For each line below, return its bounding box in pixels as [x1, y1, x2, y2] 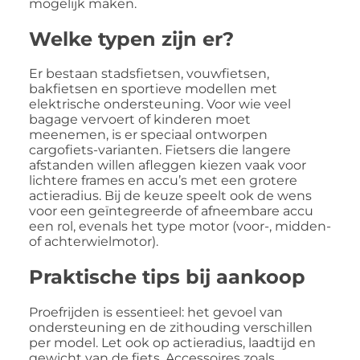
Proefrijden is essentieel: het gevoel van [29, 305, 283, 321]
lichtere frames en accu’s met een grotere [29, 173, 297, 189]
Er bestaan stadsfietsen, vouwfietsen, [29, 66, 269, 82]
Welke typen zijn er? [29, 27, 234, 51]
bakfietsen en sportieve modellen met [29, 81, 277, 97]
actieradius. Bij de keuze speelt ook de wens [29, 188, 312, 204]
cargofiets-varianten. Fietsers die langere [29, 142, 291, 158]
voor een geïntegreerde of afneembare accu [29, 203, 313, 219]
